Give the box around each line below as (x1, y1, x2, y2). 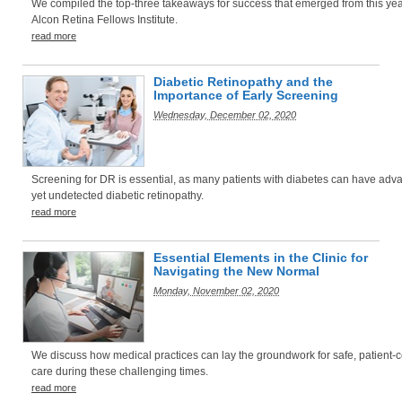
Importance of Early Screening (153, 88, 338, 102)
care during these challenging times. (31, 365, 208, 378)
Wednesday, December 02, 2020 (153, 109, 296, 120)
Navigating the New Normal (153, 264, 319, 278)
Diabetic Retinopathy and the (153, 74, 333, 89)
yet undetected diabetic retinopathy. (31, 189, 204, 202)
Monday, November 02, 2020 (153, 285, 279, 296)
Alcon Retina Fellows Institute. (31, 13, 178, 26)
